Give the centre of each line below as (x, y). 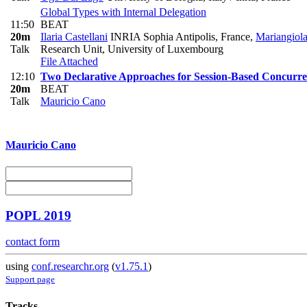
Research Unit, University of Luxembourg (132, 49)
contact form (33, 242)
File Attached (69, 61)
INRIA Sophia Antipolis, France (179, 36)
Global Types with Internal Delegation (123, 12)
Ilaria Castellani (74, 36)
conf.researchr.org (70, 267)
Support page (30, 280)
